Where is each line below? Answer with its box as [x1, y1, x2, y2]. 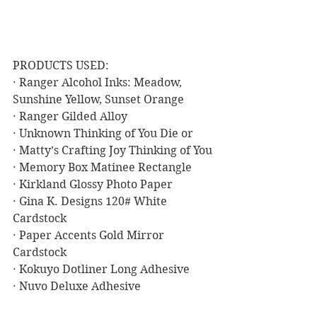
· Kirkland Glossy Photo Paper [13, 177, 173, 191]
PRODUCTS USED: [13, 58, 109, 72]
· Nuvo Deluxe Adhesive [13, 279, 141, 293]
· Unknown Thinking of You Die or [13, 126, 193, 140]
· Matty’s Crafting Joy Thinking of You [13, 143, 212, 157]
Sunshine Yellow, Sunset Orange [13, 92, 184, 106]
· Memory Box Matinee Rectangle [13, 160, 192, 174]
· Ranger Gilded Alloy [13, 109, 127, 123]
